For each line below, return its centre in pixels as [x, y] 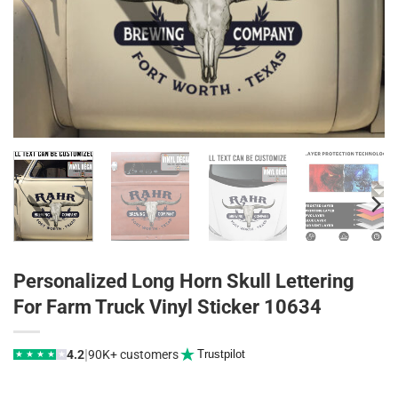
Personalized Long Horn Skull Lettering [184, 281]
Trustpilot [221, 354]
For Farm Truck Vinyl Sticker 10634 [167, 307]
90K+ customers [133, 355]
